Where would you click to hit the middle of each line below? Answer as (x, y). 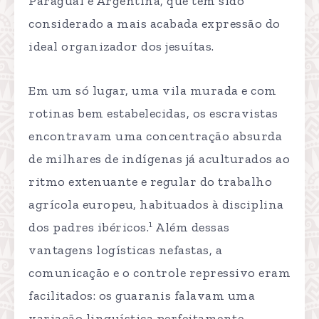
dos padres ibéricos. (89, 228)
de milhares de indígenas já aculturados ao (159, 159)
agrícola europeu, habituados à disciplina (156, 205)
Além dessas (191, 228)
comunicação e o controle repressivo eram (159, 273)
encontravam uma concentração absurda (155, 136)
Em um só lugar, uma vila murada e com (153, 91)
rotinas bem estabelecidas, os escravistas (153, 114)
